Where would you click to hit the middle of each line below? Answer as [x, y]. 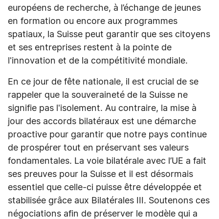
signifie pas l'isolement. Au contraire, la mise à [102, 109]
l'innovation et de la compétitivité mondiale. [98, 61]
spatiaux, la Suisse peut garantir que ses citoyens [109, 35]
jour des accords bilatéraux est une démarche [102, 122]
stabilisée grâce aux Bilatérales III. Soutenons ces [109, 201]
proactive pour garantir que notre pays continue [107, 135]
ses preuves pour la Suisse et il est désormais [100, 175]
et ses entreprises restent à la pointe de [90, 48]
